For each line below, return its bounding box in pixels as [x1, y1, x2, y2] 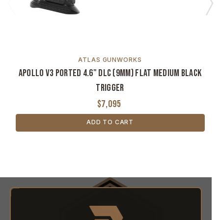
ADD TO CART [86, 118, 134, 126]
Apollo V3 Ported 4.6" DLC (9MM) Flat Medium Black [18, 67, 202, 80]
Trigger [96, 82, 124, 94]
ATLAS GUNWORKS [78, 56, 142, 64]
